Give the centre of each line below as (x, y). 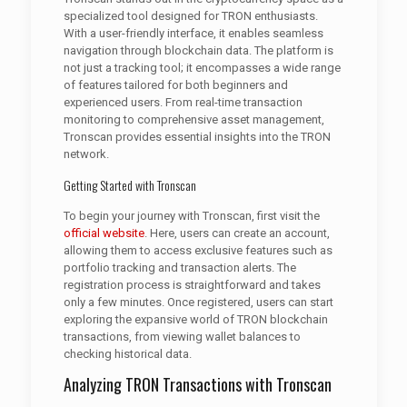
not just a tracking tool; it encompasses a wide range (202, 68)
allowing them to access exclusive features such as (198, 250)
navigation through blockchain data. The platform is (198, 50)
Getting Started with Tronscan (129, 185)
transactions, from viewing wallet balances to (182, 337)
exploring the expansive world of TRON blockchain (195, 319)
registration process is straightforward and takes (192, 285)
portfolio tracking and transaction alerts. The (179, 268)
